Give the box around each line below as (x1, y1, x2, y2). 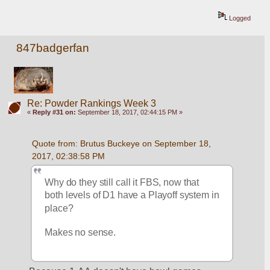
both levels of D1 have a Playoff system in (45, 190, 219, 200)
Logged (227, 14, 251, 22)
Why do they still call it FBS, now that (45, 177, 199, 187)
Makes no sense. (45, 227, 119, 237)
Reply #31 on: (32, 108, 76, 116)
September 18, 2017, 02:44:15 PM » (75, 108, 183, 116)
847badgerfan (16, 42, 90, 55)
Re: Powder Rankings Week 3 (27, 98, 156, 109)
